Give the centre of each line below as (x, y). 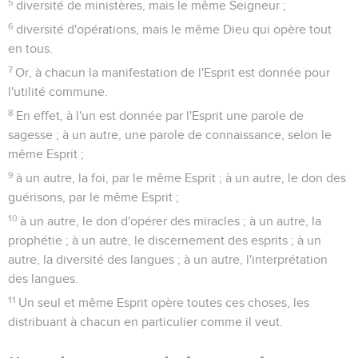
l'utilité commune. (58, 91)
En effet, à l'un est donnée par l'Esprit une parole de (160, 115)
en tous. (30, 48)
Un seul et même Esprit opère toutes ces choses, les (164, 302)
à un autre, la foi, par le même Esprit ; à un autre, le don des (181, 178)
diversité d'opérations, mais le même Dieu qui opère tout (174, 29)
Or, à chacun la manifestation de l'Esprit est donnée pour (173, 72)
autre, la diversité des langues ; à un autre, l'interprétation (168, 259)
